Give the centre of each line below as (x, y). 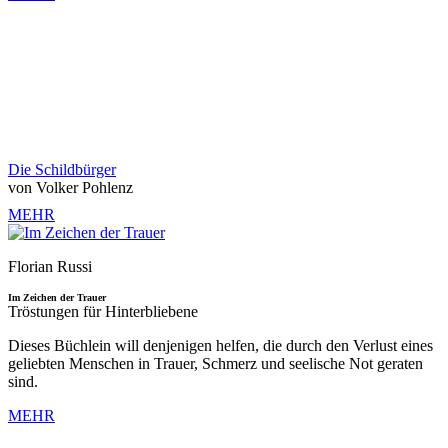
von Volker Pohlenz (70, 187)
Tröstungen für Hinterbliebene (103, 311)
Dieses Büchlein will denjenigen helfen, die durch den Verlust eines (220, 345)
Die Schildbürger (62, 169)
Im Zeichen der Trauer (57, 297)
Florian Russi (50, 266)
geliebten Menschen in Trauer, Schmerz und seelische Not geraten (215, 363)
